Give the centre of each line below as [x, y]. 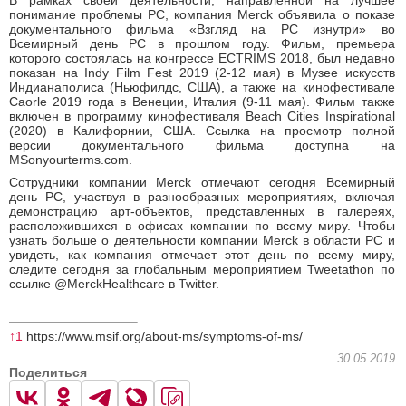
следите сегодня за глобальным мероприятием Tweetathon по [202, 270]
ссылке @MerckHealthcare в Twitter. [114, 284]
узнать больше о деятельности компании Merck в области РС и [202, 241]
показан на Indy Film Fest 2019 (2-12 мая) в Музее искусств [202, 73]
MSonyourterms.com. [71, 160]
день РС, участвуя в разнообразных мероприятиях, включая [202, 197]
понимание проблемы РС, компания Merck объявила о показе [202, 15]
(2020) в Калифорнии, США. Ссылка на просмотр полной [202, 131]
